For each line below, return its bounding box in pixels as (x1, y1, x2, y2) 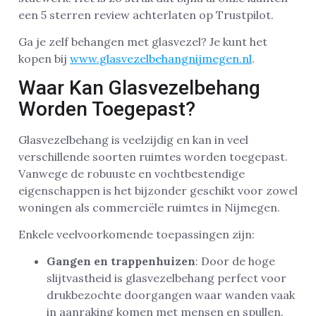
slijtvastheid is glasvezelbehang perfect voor (47, 271, 286, 286)
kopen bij (18, 51, 70, 66)
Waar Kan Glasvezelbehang (18, 75, 260, 99)
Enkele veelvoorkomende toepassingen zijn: (18, 226, 255, 241)
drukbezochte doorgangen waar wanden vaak (47, 288, 295, 303)
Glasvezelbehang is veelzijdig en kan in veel (18, 132, 248, 147)
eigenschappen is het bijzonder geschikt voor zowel (18, 183, 298, 197)
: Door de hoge (195, 254, 275, 269)
